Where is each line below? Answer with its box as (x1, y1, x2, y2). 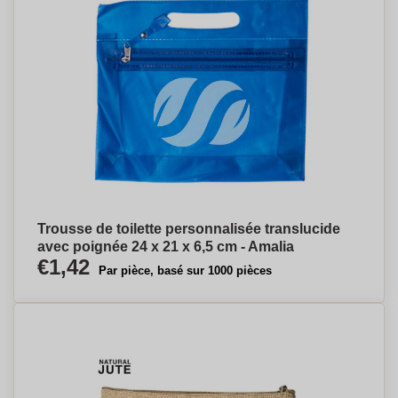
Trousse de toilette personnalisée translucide (37, 221, 340, 236)
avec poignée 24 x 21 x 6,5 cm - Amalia (37, 239, 294, 254)
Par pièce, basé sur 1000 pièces (99, 264, 272, 277)
